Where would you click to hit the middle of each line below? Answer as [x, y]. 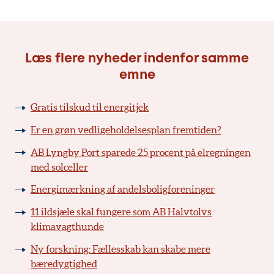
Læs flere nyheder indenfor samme [137, 59]
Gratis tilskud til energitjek [90, 107]
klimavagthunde [67, 227]
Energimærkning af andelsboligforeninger [123, 189]
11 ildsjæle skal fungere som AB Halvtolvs [121, 212]
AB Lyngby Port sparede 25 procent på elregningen [141, 152]
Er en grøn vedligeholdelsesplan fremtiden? [126, 129]
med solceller [59, 167]
